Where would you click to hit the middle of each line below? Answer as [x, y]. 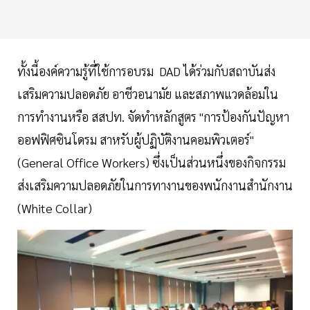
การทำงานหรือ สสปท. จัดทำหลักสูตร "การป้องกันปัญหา [153, 117]
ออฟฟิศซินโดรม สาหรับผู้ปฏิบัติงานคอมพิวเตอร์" [136, 140]
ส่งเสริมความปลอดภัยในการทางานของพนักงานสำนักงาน [155, 185]
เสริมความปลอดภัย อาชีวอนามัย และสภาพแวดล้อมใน [148, 94]
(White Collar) [57, 208]
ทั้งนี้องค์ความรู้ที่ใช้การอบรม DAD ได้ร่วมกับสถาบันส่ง [146, 71]
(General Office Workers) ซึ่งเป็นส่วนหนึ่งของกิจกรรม [152, 163]
